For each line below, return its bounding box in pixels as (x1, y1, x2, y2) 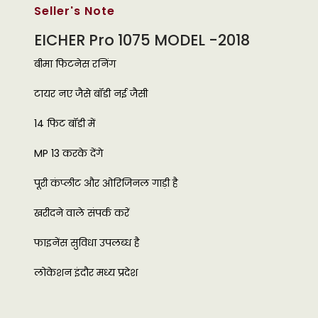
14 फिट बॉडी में (34, 116, 95, 131)
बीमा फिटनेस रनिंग (34, 57, 116, 71)
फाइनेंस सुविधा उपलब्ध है (34, 236, 140, 250)
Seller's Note (34, 3, 115, 19)
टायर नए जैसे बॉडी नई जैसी (34, 87, 148, 101)
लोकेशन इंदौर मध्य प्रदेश (34, 265, 138, 280)
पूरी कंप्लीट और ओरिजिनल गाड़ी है (34, 176, 178, 190)
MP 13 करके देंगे (34, 146, 103, 160)
